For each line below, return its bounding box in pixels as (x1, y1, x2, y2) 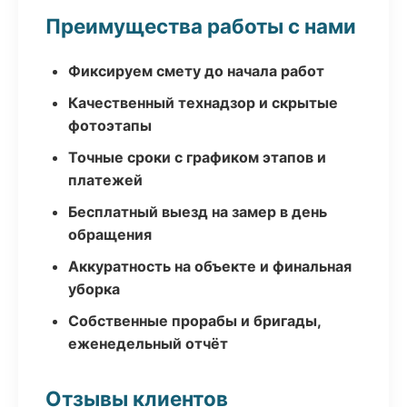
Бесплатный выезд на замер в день (68, 203, 327, 221)
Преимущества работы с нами (45, 14, 356, 38)
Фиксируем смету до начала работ (68, 62, 324, 80)
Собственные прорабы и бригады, (68, 312, 321, 330)
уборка (68, 280, 120, 298)
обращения (68, 225, 152, 243)
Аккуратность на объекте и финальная (68, 257, 352, 275)
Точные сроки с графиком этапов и (68, 148, 326, 166)
